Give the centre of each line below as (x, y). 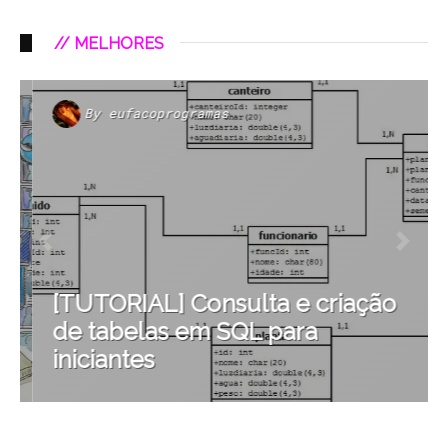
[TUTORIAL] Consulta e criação (212, 303)
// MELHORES (109, 43)
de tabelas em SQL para (172, 331)
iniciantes (91, 359)
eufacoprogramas (156, 113)
